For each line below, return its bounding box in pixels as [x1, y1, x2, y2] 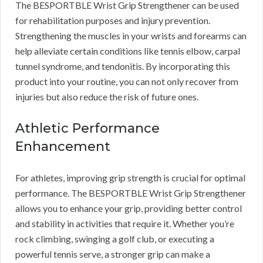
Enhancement [15, 139, 110, 155]
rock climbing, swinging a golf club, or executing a [15, 233, 214, 245]
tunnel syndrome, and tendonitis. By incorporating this [15, 60, 230, 72]
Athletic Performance [15, 120, 160, 137]
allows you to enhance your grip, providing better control [15, 203, 242, 214]
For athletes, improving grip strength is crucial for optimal [15, 172, 245, 184]
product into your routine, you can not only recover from [15, 76, 238, 87]
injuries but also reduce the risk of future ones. [15, 91, 198, 103]
